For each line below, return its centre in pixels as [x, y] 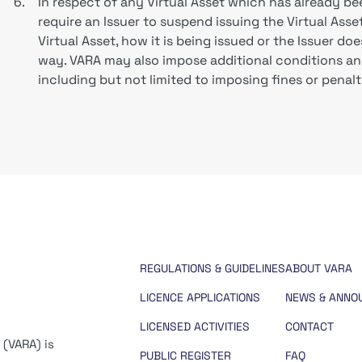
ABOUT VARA [318, 268]
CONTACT [309, 326]
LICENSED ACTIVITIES [194, 326]
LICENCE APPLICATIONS [200, 297]
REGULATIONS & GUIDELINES [212, 268]
